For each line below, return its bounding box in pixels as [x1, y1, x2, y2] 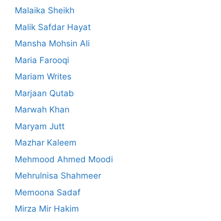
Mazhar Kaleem [15, 138, 76, 148]
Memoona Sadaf [15, 187, 80, 197]
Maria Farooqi [15, 55, 69, 65]
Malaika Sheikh [15, 5, 74, 16]
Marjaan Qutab [15, 88, 74, 98]
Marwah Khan [15, 105, 70, 115]
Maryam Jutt [15, 121, 65, 131]
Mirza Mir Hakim [15, 204, 79, 214]
